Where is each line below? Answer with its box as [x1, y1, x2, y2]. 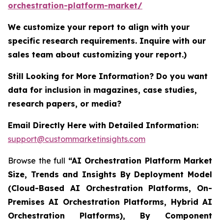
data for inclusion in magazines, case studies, [8, 84, 197, 95]
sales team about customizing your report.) [8, 49, 187, 59]
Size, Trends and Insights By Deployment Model [8, 169, 212, 179]
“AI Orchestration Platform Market [68, 155, 212, 165]
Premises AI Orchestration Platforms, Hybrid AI [8, 196, 212, 207]
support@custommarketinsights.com [8, 134, 145, 144]
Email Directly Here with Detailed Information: [8, 120, 198, 130]
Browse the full [8, 155, 68, 165]
